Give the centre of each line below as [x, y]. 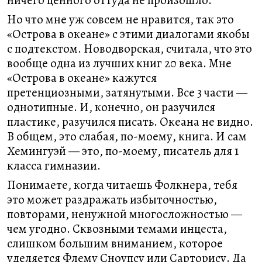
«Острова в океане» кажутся [82, 78]
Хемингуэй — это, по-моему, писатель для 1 [123, 151]
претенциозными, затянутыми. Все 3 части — [127, 92]
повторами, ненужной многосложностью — [125, 214]
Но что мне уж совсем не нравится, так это [120, 19]
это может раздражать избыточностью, [112, 199]
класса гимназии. [54, 166]
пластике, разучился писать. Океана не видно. [130, 122]
